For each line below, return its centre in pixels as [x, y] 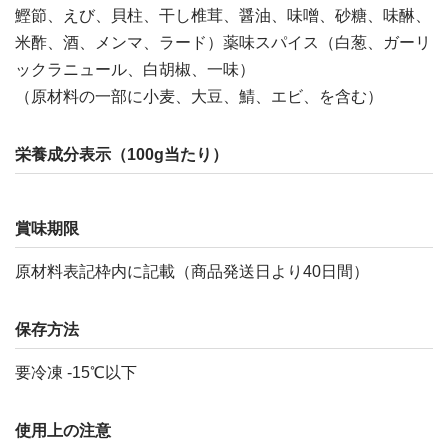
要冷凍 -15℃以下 [76, 372]
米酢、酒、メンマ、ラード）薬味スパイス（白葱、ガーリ [223, 42]
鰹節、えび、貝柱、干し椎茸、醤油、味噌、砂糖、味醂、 [223, 15]
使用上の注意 [63, 430]
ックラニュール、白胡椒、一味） [135, 69]
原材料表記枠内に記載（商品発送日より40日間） [192, 271]
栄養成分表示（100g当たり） [121, 154]
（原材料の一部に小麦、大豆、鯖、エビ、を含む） [199, 96]
